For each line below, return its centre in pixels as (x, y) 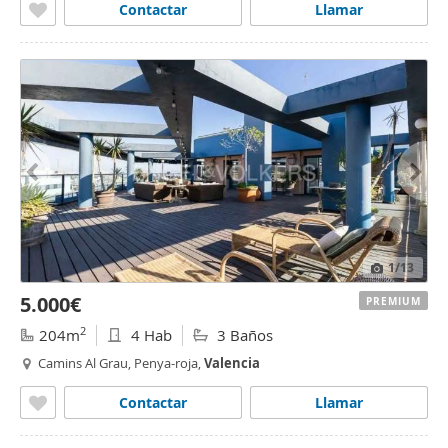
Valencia (232, 363)
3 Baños (243, 335)
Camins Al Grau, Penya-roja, (121, 363)
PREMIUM (393, 301)
